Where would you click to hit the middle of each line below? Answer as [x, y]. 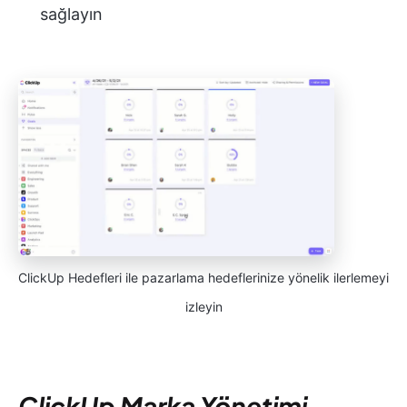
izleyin [203, 307]
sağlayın [71, 15]
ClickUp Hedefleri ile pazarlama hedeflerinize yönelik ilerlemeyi [203, 278]
